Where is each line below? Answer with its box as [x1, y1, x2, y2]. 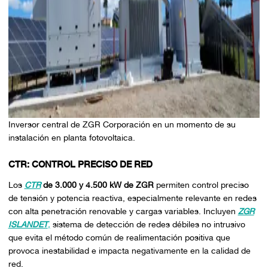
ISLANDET [8, 219, 48, 229]
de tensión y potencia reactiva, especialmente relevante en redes [8, 193, 257, 203]
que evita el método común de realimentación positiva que [8, 232, 230, 242]
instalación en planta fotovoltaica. [8, 133, 135, 143]
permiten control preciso [153, 179, 249, 190]
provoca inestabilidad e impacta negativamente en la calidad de [8, 245, 251, 255]
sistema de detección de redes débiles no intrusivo [50, 219, 245, 229]
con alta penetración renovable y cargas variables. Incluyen [8, 206, 238, 216]
